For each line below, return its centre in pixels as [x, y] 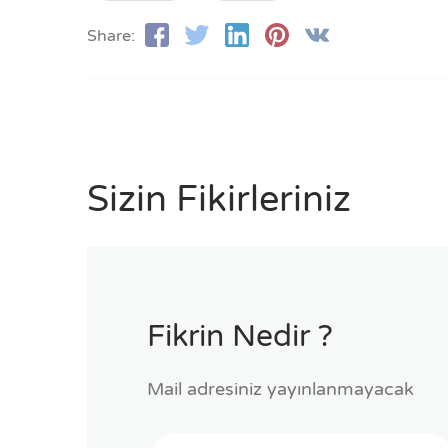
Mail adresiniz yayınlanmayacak [280, 389]
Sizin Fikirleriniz [219, 200]
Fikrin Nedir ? [240, 337]
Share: [111, 36]
